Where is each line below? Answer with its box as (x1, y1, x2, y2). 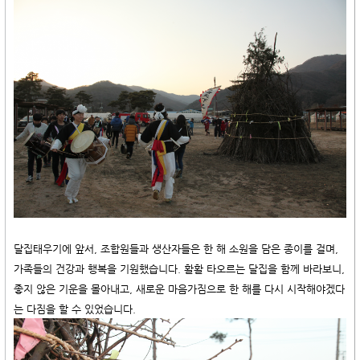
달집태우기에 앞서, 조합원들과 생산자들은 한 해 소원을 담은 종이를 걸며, (14, 243, 338, 256)
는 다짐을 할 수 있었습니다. (14, 303, 139, 316)
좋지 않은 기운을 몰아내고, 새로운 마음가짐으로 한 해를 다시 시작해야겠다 (14, 283, 345, 296)
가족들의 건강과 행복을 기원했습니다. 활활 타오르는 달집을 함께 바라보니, (14, 263, 345, 276)
